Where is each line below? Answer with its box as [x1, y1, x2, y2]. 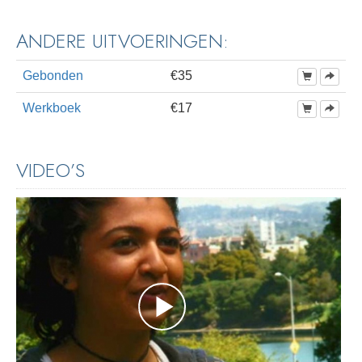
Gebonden [23, 69, 83, 83]
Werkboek [23, 101, 81, 116]
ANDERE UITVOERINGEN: [16, 27, 229, 56]
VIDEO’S [16, 156, 85, 185]
